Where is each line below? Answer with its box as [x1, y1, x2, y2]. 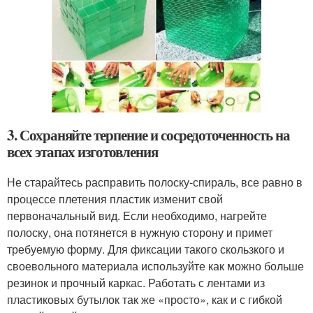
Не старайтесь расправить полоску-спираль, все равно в [7, 173, 303, 190]
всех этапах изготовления [7, 140, 158, 162]
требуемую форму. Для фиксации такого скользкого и [7, 240, 284, 257]
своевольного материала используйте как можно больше [7, 257, 304, 274]
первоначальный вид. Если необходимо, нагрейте [7, 207, 267, 224]
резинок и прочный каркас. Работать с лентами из [7, 274, 265, 291]
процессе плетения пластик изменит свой [7, 190, 223, 207]
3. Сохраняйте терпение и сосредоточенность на [7, 124, 290, 145]
